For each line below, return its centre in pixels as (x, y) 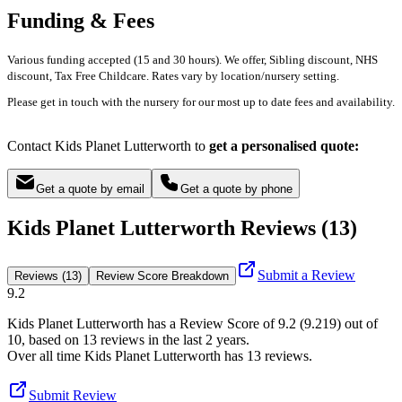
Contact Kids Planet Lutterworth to (108, 146)
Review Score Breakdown (162, 276)
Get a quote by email (90, 189)
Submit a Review (306, 275)
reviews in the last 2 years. (173, 340)
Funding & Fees (81, 21)
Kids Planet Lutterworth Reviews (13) (182, 228)
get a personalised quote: (284, 146)
